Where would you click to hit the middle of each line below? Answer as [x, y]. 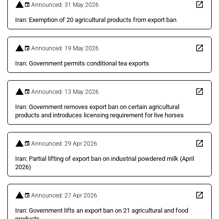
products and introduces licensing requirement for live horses [99, 115]
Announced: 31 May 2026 [64, 5]
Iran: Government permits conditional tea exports [82, 63]
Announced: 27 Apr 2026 [64, 195]
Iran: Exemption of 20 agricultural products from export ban [96, 20]
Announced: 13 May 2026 [64, 92]
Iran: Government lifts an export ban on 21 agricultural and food [102, 210]
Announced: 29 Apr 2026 [64, 143]
